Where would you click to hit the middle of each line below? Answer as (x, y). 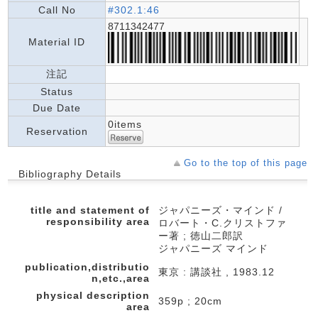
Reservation (57, 131)
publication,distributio (87, 267)
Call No (57, 10)
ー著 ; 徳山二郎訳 (201, 236)
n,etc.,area (121, 278)
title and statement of (90, 210)
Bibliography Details (70, 174)
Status (57, 92)
